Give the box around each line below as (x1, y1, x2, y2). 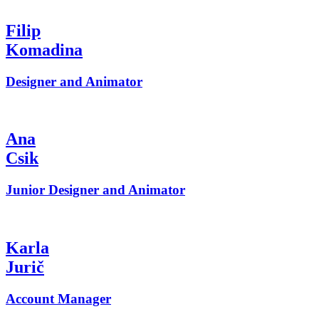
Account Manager (6, 291, 111, 306)
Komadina (6, 40, 83, 59)
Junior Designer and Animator (6, 182, 185, 198)
